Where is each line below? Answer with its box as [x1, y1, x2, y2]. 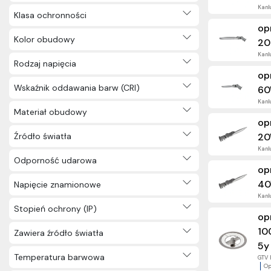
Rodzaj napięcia [14, 57, 76, 69]
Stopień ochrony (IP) [14, 203, 97, 214]
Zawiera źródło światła [14, 227, 103, 238]
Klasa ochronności [14, 9, 87, 21]
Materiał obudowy [14, 106, 87, 117]
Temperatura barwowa [14, 251, 105, 263]
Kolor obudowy [14, 33, 75, 45]
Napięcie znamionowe [14, 178, 101, 190]
